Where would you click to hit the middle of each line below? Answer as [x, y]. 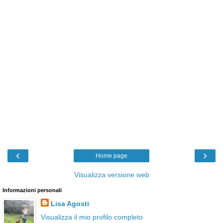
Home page [111, 156]
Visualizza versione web [111, 175]
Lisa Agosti [70, 204]
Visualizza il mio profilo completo [92, 217]
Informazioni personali [32, 190]
